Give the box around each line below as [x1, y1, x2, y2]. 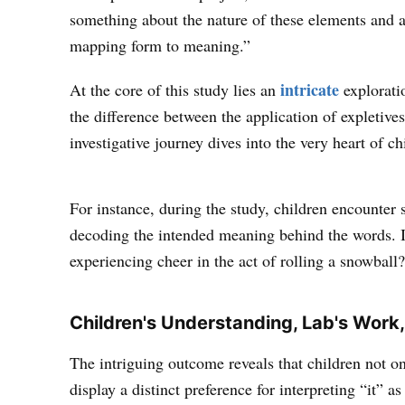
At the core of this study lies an [70, 78, 281, 100]
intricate [280, 77, 340, 101]
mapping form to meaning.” [70, 33, 251, 56]
